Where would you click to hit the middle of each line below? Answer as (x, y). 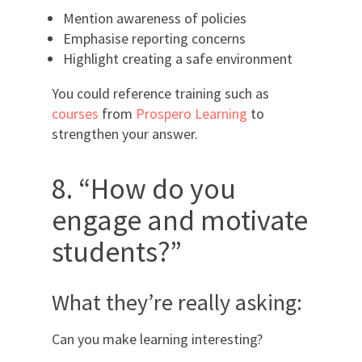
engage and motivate (180, 220)
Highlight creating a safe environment (178, 58)
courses (75, 113)
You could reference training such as (160, 93)
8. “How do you (144, 188)
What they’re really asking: (177, 302)
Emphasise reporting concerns (154, 38)
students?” (117, 251)
